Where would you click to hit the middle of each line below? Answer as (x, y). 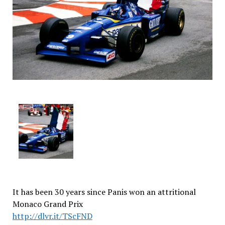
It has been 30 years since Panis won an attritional (104, 192)
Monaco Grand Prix (47, 204)
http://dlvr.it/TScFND (52, 216)
